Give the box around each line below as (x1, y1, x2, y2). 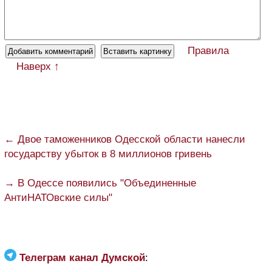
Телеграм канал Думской (19, 251, 145, 263)
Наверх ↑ (16, 60, 59, 72)
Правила (188, 44, 229, 56)
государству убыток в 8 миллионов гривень (4, 148, 212, 160)
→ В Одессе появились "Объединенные (4, 177, 196, 189)
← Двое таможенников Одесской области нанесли (4, 133, 245, 145)
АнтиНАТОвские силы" (4, 191, 112, 203)
